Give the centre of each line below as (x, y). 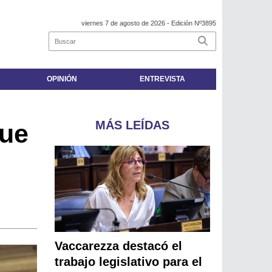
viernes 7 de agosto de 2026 (123, 23)
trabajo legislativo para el (129, 262)
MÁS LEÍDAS (133, 125)
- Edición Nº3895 (191, 23)
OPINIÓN (62, 79)
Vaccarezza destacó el (119, 246)
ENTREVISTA (162, 79)
